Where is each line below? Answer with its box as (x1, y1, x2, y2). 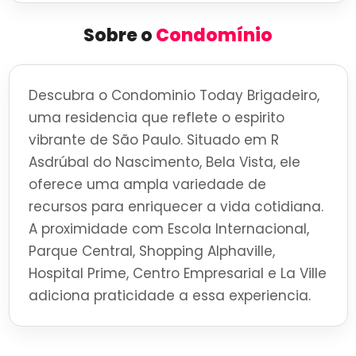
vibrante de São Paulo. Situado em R (28, 130, 279, 150)
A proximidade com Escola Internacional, (28, 219, 309, 239)
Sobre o (83, 23, 156, 48)
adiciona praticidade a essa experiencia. (28, 286, 311, 306)
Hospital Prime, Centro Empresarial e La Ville (28, 264, 327, 284)
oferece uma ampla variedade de (28, 175, 266, 195)
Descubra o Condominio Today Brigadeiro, (28, 86, 319, 106)
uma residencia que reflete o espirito (28, 108, 284, 128)
